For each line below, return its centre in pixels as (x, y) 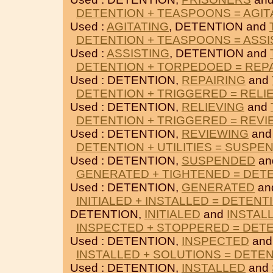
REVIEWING (215, 134)
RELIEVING (213, 107)
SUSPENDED (218, 161)
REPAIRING (214, 80)
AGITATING (138, 27)
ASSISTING (138, 53)
